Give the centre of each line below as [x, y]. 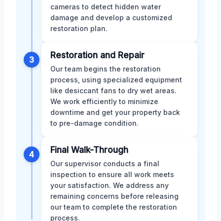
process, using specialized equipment [116, 80]
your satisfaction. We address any [110, 185]
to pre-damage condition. [94, 123]
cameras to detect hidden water [106, 7]
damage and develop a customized [111, 18]
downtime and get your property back [115, 112]
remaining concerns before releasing [114, 196]
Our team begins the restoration [106, 69]
